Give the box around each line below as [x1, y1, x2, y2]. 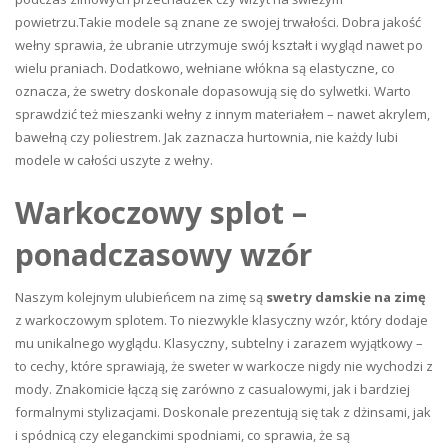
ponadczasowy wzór [15, 234, 312, 276]
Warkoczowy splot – [15, 192, 307, 234]
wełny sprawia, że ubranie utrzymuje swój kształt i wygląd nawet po [15, 36, 423, 55]
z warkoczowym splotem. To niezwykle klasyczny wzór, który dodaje [15, 311, 428, 330]
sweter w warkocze [188, 357, 305, 376]
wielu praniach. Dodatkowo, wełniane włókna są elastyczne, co [15, 59, 395, 78]
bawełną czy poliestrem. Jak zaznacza [15, 128, 247, 147]
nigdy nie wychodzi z [305, 357, 433, 376]
